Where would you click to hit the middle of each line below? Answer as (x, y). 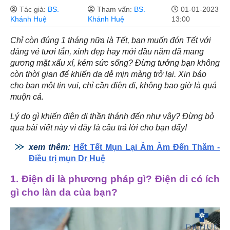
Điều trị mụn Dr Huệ (67, 158)
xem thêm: (51, 147)
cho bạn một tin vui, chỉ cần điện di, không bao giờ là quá (113, 85)
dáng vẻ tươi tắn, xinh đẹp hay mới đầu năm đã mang (107, 51)
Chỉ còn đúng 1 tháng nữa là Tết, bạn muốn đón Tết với (111, 40)
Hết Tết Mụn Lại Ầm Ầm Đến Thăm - (147, 147)
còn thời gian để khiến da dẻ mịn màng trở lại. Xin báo (108, 74)
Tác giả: (33, 9)
